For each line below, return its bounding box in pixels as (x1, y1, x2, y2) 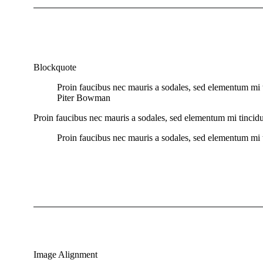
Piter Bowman (57, 93, 110, 103)
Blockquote (33, 62, 76, 73)
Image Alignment (33, 249, 97, 260)
